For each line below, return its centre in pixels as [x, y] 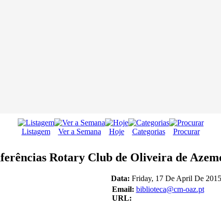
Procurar [186, 132]
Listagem [36, 132]
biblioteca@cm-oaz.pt [170, 189]
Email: [123, 189]
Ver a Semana [79, 132]
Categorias [148, 132]
